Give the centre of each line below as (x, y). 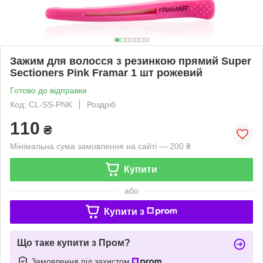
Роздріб (101, 104)
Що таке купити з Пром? (74, 242)
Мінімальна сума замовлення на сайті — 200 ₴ (100, 146)
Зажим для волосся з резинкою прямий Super (131, 61)
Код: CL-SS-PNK (41, 104)
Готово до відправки (48, 90)
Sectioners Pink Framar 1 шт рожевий (106, 73)
